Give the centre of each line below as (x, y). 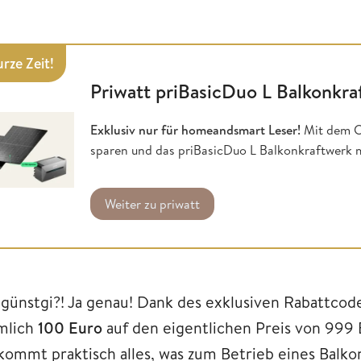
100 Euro (70, 327)
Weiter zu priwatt (152, 203)
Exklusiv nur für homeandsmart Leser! (195, 129)
